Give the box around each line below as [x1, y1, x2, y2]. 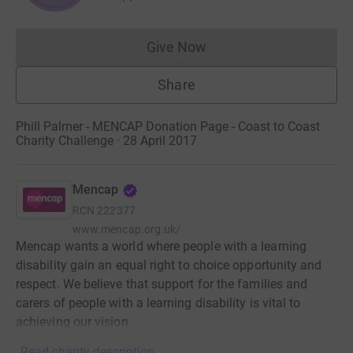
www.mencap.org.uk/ [72, 223, 181, 236]
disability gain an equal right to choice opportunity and [16, 258, 322, 273]
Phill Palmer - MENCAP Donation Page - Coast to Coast [16, 119, 320, 135]
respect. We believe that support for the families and [16, 277, 308, 292]
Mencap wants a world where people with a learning [16, 239, 307, 255]
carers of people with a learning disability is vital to [16, 295, 301, 311]
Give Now [146, 39, 207, 56]
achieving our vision [16, 314, 128, 330]
